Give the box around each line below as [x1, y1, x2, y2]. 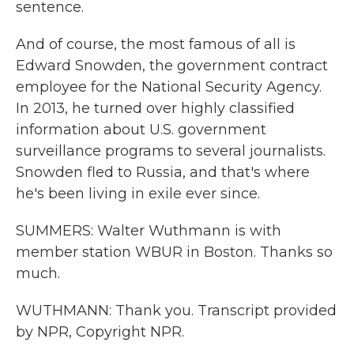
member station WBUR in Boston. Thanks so [16, 243, 333, 261]
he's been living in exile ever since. [16, 185, 260, 202]
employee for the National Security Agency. [16, 78, 322, 96]
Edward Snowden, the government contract [16, 57, 328, 74]
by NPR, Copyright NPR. [16, 323, 184, 341]
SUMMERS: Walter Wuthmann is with [16, 222, 281, 239]
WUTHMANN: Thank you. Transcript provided [16, 302, 337, 319]
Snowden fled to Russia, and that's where [16, 164, 310, 181]
